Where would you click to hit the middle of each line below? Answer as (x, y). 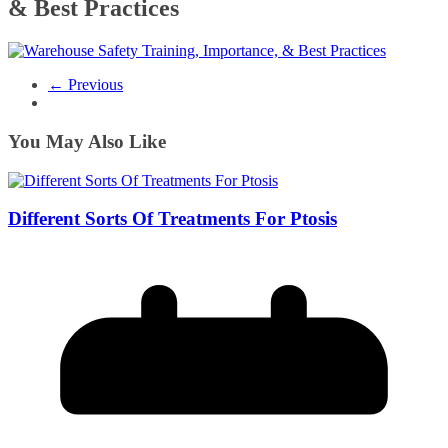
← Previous (85, 85)
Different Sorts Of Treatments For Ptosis (172, 219)
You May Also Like (87, 141)
